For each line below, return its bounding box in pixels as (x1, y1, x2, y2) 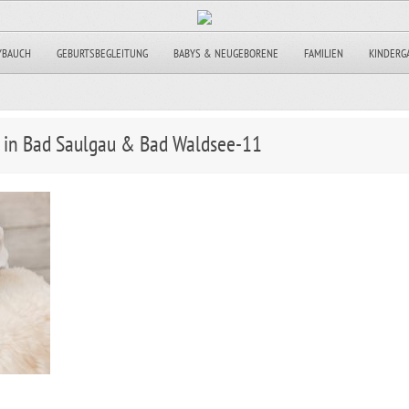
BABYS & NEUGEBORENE (173, 46, 278, 61)
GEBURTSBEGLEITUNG (57, 46, 148, 61)
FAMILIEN (304, 46, 343, 61)
